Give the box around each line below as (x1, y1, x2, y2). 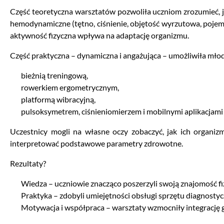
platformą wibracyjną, (21, 94, 96, 104)
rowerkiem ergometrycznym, (21, 82, 119, 92)
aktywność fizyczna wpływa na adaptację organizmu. (10, 30, 189, 40)
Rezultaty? (10, 158, 46, 168)
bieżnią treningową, (21, 70, 88, 80)
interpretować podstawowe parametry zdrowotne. (10, 138, 183, 148)
